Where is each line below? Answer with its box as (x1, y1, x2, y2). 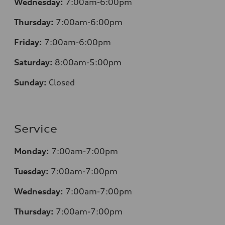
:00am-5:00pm (60, 57, 122, 67)
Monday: (14, 146, 49, 156)
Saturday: (14, 57, 53, 67)
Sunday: (14, 77, 47, 87)
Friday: (14, 37, 42, 47)
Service (14, 122, 57, 135)
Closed (47, 77, 75, 87)
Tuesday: (14, 166, 49, 176)
